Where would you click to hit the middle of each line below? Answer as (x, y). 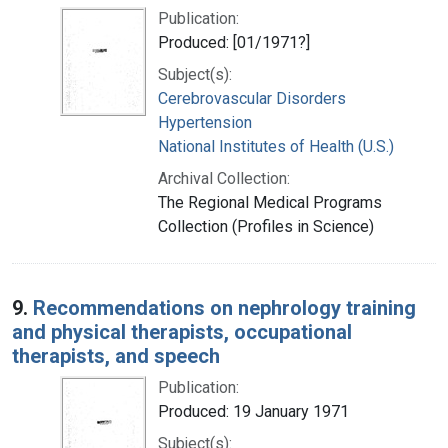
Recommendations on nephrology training (224, 307)
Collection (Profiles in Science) (266, 226)
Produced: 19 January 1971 (253, 411)
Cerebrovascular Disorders (252, 98)
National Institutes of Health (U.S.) (276, 146)
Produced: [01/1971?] (234, 42)
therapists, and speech (116, 355)
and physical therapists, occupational (182, 331)
